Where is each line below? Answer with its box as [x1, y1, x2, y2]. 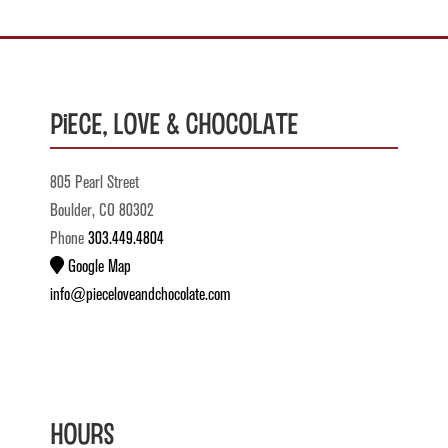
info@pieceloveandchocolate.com [50, 287, 231, 303]
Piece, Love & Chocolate [50, 105, 298, 140]
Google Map [63, 259, 131, 275]
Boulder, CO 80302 [50, 203, 154, 219]
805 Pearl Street [50, 175, 139, 191]
